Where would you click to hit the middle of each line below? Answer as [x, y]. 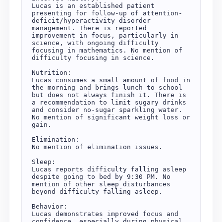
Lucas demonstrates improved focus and [105, 214]
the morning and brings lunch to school [107, 87]
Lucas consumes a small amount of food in [111, 80]
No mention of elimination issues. [97, 147]
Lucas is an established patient [93, 6]
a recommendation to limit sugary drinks [109, 102]
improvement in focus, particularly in [105, 35]
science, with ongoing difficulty [95, 43]
